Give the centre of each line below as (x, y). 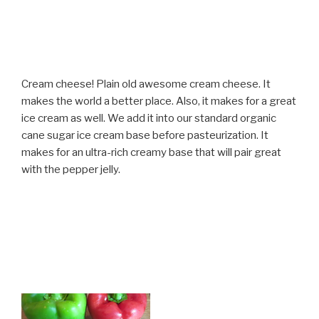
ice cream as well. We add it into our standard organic (149, 118)
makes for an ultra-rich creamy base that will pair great (151, 152)
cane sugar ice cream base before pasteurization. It (145, 135)
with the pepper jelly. (71, 169)
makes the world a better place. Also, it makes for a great (159, 101)
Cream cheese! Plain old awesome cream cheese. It (146, 84)
